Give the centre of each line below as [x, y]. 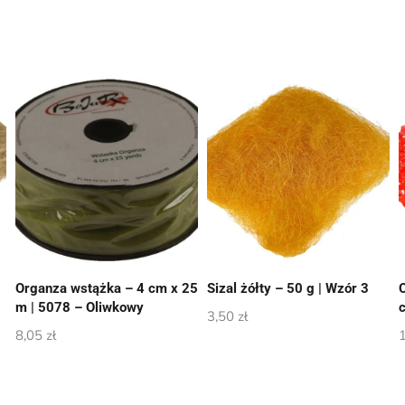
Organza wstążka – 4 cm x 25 [106, 289]
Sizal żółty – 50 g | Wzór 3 [287, 289]
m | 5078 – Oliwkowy [79, 308]
